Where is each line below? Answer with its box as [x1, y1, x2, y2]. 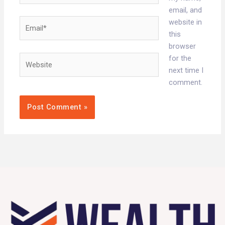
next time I [168, 65, 203, 75]
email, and [168, 5, 202, 15]
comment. [168, 77, 202, 87]
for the [168, 53, 191, 63]
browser [168, 41, 196, 51]
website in [168, 17, 202, 27]
